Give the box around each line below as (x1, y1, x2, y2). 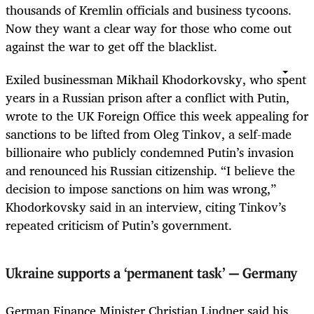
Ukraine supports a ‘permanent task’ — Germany (6, 266, 306, 281)
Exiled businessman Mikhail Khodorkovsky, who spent (6, 68, 306, 90)
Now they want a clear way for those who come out (6, 18, 292, 39)
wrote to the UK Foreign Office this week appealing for (6, 104, 308, 126)
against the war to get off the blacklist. (6, 36, 217, 57)
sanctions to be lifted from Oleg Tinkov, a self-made (6, 123, 292, 144)
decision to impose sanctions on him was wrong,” (6, 177, 276, 199)
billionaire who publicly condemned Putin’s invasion (6, 141, 294, 163)
